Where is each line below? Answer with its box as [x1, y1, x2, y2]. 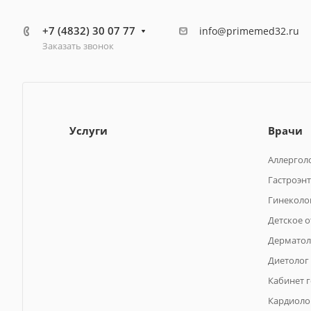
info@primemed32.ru [199, 24, 299, 38]
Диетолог [268, 254, 309, 267]
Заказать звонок [42, 40, 114, 53]
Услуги [69, 124, 108, 138]
